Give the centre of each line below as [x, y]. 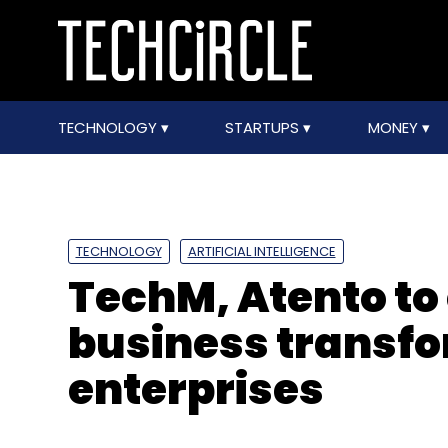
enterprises [195, 389]
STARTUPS [264, 127]
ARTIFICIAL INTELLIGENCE [261, 251]
